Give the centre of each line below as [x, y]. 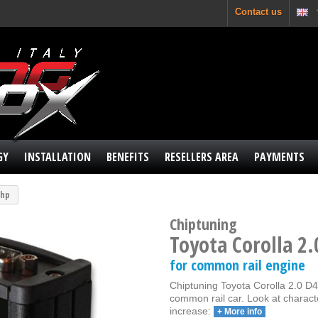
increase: [192, 311]
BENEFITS [128, 157]
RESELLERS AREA [202, 157]
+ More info [240, 312]
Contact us [258, 12]
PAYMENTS [279, 157]
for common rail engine [237, 265]
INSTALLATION [57, 157]
